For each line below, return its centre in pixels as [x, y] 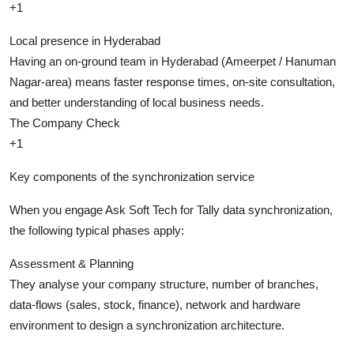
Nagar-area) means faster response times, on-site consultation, [172, 81]
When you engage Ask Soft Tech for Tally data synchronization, [171, 209]
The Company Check [65, 122]
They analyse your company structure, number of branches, [164, 284]
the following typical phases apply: [97, 230]
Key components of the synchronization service [132, 176]
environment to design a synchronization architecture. [147, 325]
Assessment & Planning [72, 263]
